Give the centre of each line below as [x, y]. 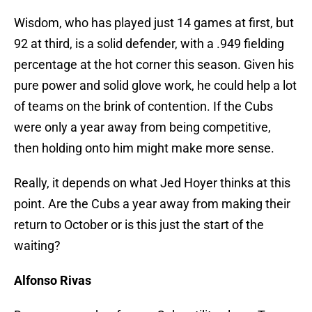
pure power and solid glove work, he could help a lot [155, 86]
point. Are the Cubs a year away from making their [152, 204]
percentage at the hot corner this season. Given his [154, 65]
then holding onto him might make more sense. [144, 148]
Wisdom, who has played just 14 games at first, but [154, 23]
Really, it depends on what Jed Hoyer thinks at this [152, 183]
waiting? [37, 246]
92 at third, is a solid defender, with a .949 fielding [149, 44]
